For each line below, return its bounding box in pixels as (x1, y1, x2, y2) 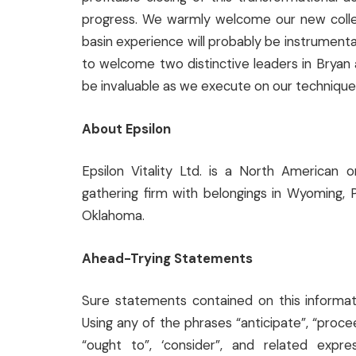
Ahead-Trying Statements (82, 250, 253, 267)
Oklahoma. (82, 207, 145, 225)
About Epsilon (82, 120, 171, 137)
